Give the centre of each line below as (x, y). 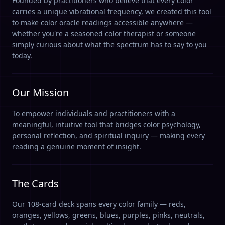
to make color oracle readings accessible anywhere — (102, 22)
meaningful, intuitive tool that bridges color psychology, (106, 124)
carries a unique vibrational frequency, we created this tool (112, 11)
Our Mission (40, 93)
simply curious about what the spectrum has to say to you (109, 44)
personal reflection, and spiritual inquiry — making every (108, 135)
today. (22, 55)
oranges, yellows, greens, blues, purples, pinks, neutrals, (108, 215)
